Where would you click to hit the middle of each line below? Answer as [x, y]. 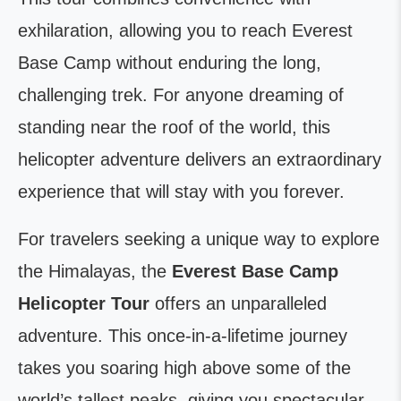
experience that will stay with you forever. [181, 192]
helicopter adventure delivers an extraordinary [200, 160]
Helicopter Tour [84, 304]
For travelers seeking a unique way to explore [199, 239]
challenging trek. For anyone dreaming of [181, 95]
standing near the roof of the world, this [174, 128]
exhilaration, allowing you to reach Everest [185, 31]
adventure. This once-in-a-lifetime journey [183, 336]
